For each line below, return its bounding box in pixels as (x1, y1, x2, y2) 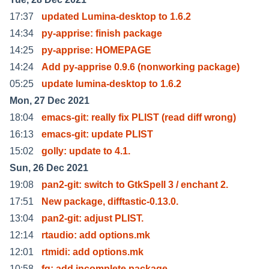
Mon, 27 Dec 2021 (10, 95, 89, 106)
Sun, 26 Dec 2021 (10, 162, 88, 173)
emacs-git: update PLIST (41, 128, 153, 139)
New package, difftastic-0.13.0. (41, 196, 178, 207)
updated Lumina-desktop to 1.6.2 (41, 11, 191, 22)
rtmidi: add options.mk (41, 246, 144, 257)
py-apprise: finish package (41, 28, 162, 38)
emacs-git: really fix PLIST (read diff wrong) (41, 112, 236, 122)
